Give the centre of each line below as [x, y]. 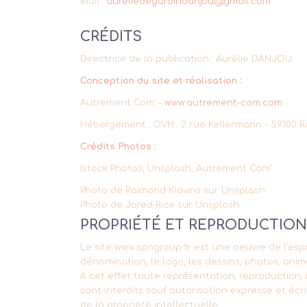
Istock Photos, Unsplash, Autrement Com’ [176, 169]
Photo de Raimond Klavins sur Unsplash [173, 191]
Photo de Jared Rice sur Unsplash [160, 205]
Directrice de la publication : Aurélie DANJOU [186, 59]
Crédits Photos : [119, 147]
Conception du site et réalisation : [161, 81]
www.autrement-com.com [224, 103]
